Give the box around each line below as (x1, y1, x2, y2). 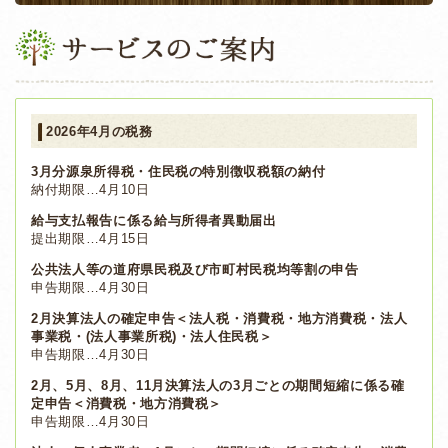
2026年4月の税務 (46, 123, 153, 139)
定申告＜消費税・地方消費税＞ (31, 395, 223, 411)
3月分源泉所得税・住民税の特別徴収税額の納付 (31, 163, 326, 179)
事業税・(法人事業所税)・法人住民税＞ (31, 328, 273, 344)
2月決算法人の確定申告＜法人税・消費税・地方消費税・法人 (31, 310, 408, 326)
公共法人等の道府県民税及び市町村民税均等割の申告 (31, 261, 359, 277)
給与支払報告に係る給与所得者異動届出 (31, 212, 277, 228)
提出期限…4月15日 (31, 230, 150, 246)
